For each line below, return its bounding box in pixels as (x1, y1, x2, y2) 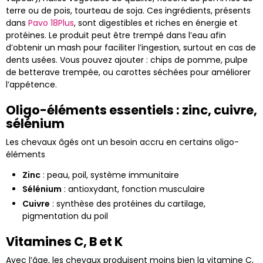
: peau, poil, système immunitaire (41, 168, 179, 181)
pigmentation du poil (22, 210, 108, 222)
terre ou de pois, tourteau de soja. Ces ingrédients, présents (6, 4, 251, 16)
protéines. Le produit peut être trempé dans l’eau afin (6, 29, 226, 41)
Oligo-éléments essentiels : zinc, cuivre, (6, 101, 257, 119)
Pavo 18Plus (28, 16, 74, 29)
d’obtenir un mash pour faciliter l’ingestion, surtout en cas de (6, 41, 256, 53)
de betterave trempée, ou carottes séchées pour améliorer (6, 66, 251, 78)
